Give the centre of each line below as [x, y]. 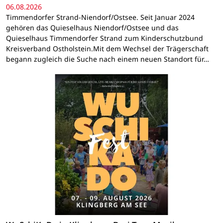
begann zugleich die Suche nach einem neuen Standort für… [108, 59]
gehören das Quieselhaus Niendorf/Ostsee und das [92, 28]
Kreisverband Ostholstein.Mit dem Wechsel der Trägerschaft [107, 49]
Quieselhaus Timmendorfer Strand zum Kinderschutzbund [105, 38]
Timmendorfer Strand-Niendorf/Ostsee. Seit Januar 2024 [100, 17]
